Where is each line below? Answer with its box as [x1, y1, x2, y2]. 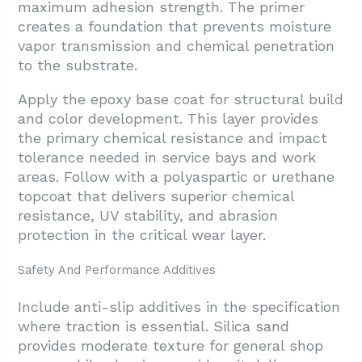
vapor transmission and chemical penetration [18, 37, 335, 55]
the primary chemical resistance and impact [18, 129, 328, 147]
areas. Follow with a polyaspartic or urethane [18, 168, 335, 186]
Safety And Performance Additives [18, 263, 217, 278]
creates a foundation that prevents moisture [18, 18, 332, 36]
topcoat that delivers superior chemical [18, 187, 295, 205]
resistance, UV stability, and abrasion [18, 207, 279, 225]
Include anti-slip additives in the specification [18, 298, 341, 316]
